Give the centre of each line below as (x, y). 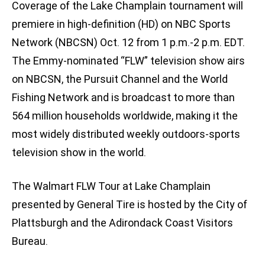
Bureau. (30, 241)
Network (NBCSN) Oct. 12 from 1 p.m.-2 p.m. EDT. (128, 43)
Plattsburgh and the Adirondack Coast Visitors (122, 223)
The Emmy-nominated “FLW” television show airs (128, 61)
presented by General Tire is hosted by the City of (130, 205)
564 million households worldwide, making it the (125, 116)
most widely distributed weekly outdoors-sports (126, 134)
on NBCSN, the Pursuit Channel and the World (120, 79)
